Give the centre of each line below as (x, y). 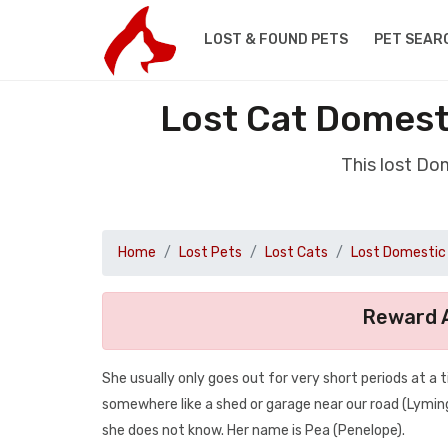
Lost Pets (210, 252)
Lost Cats (296, 252)
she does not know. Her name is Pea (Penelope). (253, 430)
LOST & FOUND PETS (275, 39)
